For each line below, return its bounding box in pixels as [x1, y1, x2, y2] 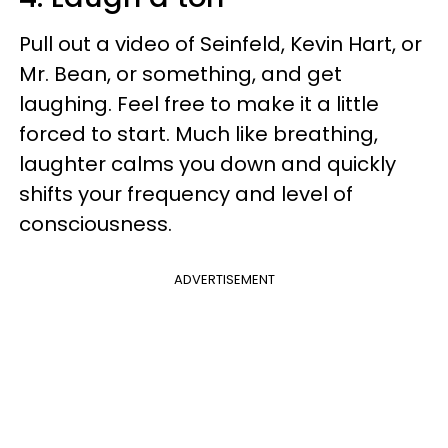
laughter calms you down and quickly [19, 150, 396, 179]
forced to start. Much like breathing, [19, 120, 378, 149]
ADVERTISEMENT [173, 270, 275, 290]
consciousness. [19, 210, 177, 239]
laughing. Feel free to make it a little [19, 90, 379, 119]
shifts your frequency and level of [19, 180, 353, 209]
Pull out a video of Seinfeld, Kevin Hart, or [19, 30, 422, 59]
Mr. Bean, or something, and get [19, 60, 342, 89]
